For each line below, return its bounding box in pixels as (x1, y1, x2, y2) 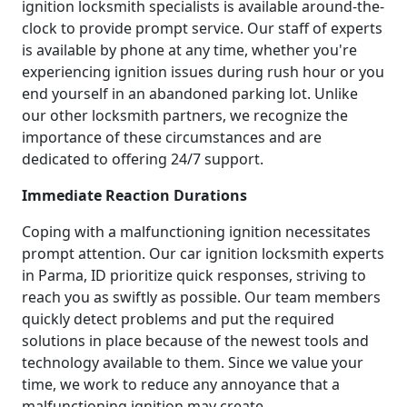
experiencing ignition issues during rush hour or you (22, 61, 384, 82)
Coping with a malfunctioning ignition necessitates (22, 221, 371, 242)
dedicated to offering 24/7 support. (22, 148, 263, 169)
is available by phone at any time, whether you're (22, 39, 357, 60)
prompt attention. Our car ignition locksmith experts (22, 243, 384, 263)
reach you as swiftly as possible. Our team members (22, 286, 381, 307)
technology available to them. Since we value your (22, 352, 363, 372)
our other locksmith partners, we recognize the (22, 104, 348, 125)
